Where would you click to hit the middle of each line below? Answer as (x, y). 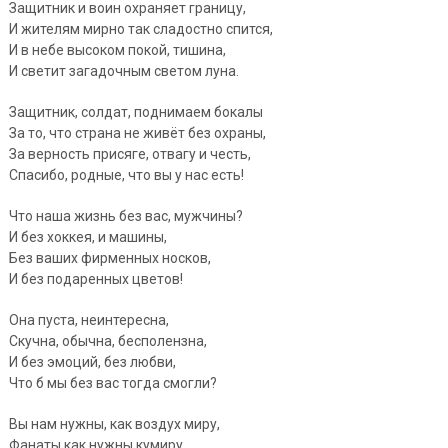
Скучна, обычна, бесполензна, (107, 340)
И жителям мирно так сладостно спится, (140, 28)
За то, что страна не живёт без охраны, (137, 132)
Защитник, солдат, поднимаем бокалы (135, 111)
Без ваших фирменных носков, (109, 257)
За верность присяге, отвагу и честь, (129, 153)
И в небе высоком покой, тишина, (117, 49)
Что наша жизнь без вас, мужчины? (125, 215)
